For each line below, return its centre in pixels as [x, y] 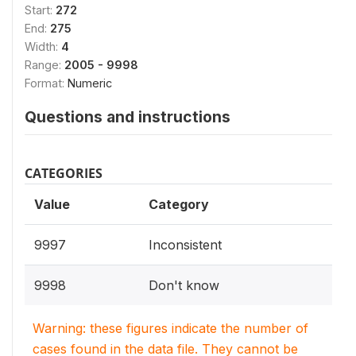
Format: [46, 83]
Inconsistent [185, 244]
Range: [44, 64]
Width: [43, 46]
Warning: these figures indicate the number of [170, 328]
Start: [40, 10]
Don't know [184, 285]
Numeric [90, 83]
